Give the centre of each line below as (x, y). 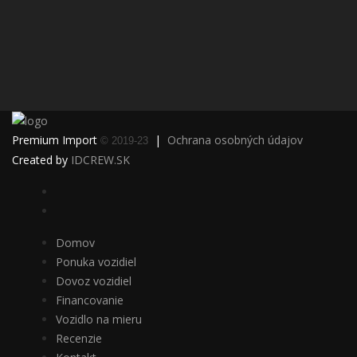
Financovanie (90, 300)
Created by (41, 160)
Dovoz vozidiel (94, 281)
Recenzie (79, 339)
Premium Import (56, 140)
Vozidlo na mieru (99, 320)
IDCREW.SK (100, 160)
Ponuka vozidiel (96, 262)
